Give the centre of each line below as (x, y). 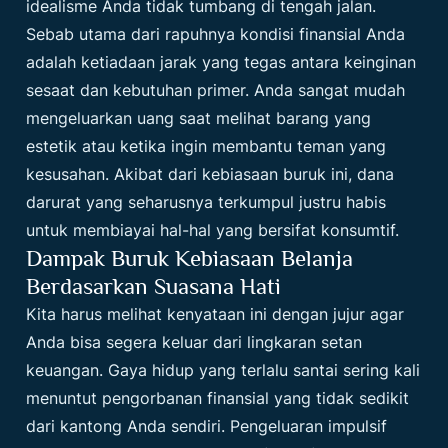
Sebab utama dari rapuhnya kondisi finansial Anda (216, 34)
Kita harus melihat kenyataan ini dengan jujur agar (215, 314)
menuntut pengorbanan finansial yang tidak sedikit (218, 398)
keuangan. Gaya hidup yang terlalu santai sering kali (223, 370)
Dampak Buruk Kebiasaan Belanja (190, 258)
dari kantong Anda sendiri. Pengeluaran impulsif (207, 426)
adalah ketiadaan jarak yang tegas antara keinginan (221, 62)
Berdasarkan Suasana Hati (154, 286)
